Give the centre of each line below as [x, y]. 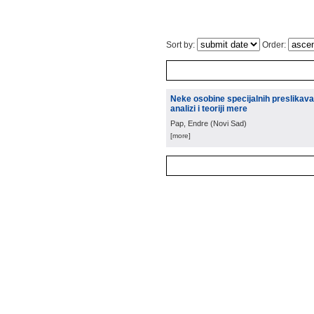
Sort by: [182, 45]
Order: [274, 45]
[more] [180, 136]
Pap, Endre [189, 123]
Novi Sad [228, 123]
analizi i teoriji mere [209, 109]
